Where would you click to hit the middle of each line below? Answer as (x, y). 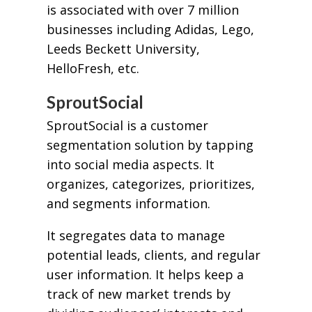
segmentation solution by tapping (150, 145)
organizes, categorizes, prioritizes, (150, 184)
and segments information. (128, 203)
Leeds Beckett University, (123, 49)
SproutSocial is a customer (127, 125)
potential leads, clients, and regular (153, 255)
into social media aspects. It (130, 164)
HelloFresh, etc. (94, 69)
